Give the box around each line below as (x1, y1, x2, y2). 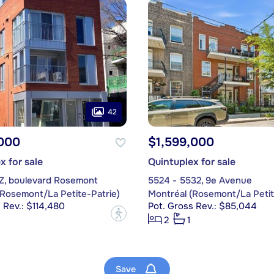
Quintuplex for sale (147, 155, 235, 169)
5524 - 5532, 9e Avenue (147, 174, 252, 187)
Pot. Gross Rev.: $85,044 (147, 200, 257, 213)
